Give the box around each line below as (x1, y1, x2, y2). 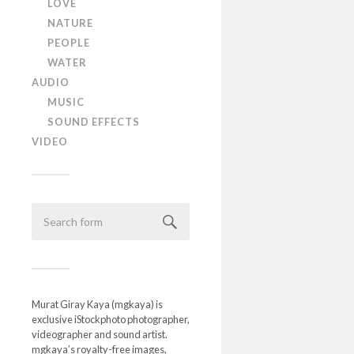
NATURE (47, 17, 93, 29)
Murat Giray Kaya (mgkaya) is (32, 298, 163, 311)
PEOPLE (47, 36, 90, 49)
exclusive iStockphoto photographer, (32, 313, 190, 326)
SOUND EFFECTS (47, 115, 140, 128)
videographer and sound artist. (32, 328, 168, 341)
